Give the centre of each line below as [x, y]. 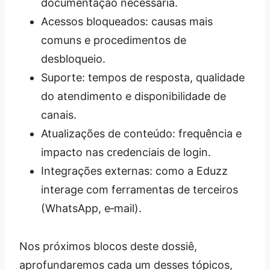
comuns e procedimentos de [114, 40]
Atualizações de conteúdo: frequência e [141, 133]
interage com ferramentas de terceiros [140, 189]
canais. [59, 115]
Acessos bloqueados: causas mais [127, 21]
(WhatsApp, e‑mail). [91, 208]
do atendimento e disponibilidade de [133, 96]
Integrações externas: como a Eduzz [134, 171]
